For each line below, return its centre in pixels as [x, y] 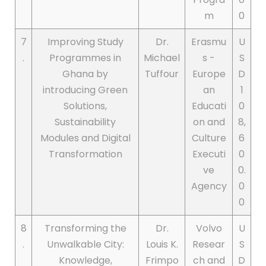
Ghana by [85, 74]
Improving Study [85, 42]
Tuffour [162, 74]
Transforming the [85, 229]
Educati [209, 106]
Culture [209, 138]
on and [209, 122]
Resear [209, 245]
